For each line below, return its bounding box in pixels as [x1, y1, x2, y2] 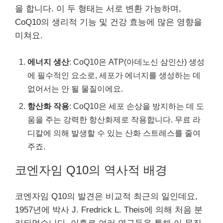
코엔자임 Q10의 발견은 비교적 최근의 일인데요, [15, 191, 198, 201]
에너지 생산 [27, 57, 69, 66]
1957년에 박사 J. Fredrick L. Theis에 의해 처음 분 [15, 205, 203, 215]
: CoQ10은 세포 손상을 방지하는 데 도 [69, 101, 204, 111]
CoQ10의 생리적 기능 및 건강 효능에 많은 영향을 [15, 17, 202, 27]
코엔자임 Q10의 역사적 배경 [15, 163, 167, 177]
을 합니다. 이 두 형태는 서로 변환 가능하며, [15, 4, 181, 13]
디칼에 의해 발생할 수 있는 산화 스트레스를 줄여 [27, 128, 201, 137]
